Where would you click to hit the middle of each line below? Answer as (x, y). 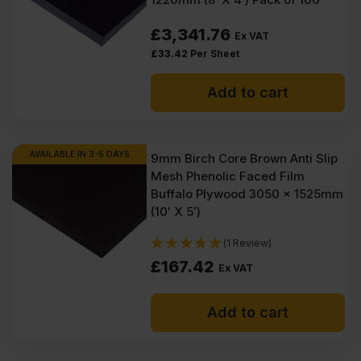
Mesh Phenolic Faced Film (228, 176)
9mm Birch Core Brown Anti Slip (245, 158)
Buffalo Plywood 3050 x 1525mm (247, 194)
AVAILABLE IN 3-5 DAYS (80, 154)
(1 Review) (248, 243)
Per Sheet (215, 54)
